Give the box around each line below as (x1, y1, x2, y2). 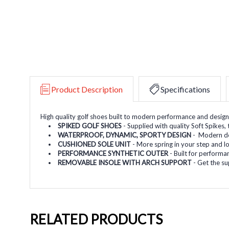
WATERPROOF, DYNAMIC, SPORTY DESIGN (58, 130, 192, 139)
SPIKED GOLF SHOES (58, 121, 122, 130)
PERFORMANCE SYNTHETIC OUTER (58, 149, 169, 157)
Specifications (161, 84, 210, 94)
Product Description (51, 84, 123, 94)
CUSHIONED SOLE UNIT (58, 140, 131, 148)
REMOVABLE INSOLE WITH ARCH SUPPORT (58, 158, 192, 167)
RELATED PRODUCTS (30, 211, 163, 227)
